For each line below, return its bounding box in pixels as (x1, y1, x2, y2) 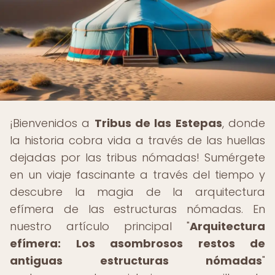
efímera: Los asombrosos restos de (10, 236, 265, 251)
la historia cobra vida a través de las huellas (10, 133, 265, 148)
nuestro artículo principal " (10, 219, 190, 234)
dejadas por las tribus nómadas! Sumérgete (10, 150, 265, 165)
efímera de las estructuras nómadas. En (10, 201, 265, 217)
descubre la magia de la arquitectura (10, 184, 265, 199)
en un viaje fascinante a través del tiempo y (10, 167, 265, 182)
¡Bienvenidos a (10, 115, 95, 131)
